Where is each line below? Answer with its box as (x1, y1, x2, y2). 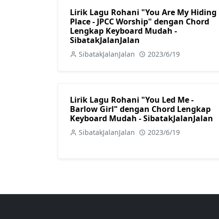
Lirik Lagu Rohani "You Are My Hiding (70, 7, 217, 18)
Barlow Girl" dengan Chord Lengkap (70, 104, 211, 114)
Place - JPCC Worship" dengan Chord (70, 16, 209, 27)
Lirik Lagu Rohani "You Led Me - (70, 94, 194, 105)
